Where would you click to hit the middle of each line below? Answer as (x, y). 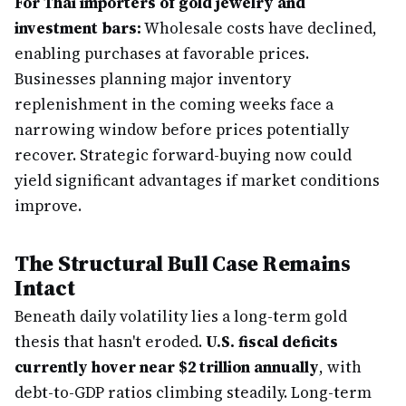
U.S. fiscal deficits (272, 342)
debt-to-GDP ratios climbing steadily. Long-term (193, 392)
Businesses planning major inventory (153, 79)
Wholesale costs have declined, (259, 28)
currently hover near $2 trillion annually (167, 367)
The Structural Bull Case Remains (183, 263)
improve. (48, 206)
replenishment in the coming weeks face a (174, 104)
